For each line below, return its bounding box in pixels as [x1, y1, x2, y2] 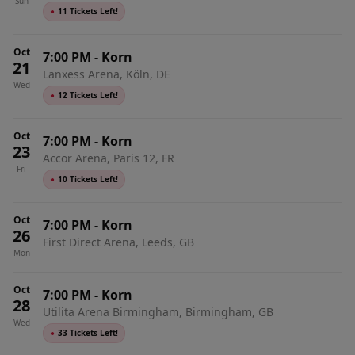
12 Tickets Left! [58, 90, 118, 101]
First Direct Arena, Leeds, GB [43, 235, 194, 250]
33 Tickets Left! [58, 327, 118, 338]
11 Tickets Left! [58, 6, 118, 17]
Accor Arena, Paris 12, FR [43, 151, 174, 166]
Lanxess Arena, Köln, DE [43, 67, 170, 82]
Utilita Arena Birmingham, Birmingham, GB [43, 304, 273, 319]
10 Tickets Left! [58, 174, 118, 185]
